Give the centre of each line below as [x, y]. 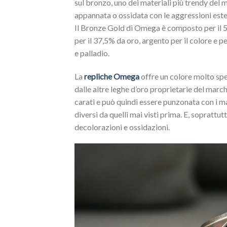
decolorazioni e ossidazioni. [122, 127]
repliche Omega [112, 76]
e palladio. [92, 53]
